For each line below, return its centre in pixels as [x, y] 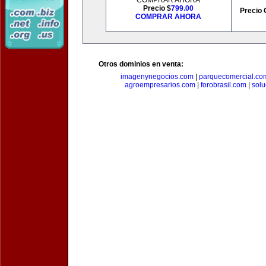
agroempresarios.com [160, 85]
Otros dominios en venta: [141, 64]
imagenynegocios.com [157, 77]
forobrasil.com [223, 85]
